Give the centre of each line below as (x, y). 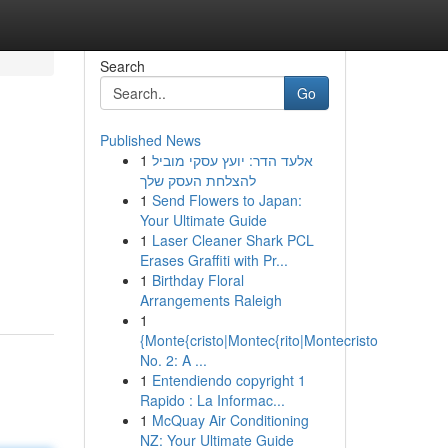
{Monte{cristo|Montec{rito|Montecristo (258, 340)
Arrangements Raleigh (210, 300)
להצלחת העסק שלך (197, 180)
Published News (150, 140)
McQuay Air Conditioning (230, 420)
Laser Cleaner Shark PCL (232, 240)
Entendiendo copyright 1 (228, 380)
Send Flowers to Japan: (226, 200)
